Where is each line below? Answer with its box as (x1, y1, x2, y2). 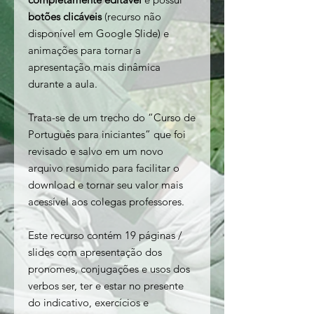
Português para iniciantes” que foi (28, 128, 186, 142)
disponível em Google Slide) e (28, 27, 169, 41)
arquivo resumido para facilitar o (28, 161, 179, 175)
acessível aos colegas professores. (28, 195, 184, 209)
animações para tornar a (28, 43, 141, 57)
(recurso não (102, 10, 161, 24)
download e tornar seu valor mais (28, 178, 183, 192)
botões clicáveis (28, 10, 102, 24)
